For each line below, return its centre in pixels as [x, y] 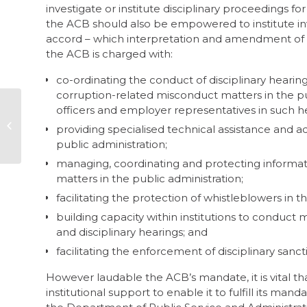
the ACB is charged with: [109, 54]
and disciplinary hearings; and [132, 232]
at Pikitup [45, 133]
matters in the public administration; [151, 178]
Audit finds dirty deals [71, 119]
